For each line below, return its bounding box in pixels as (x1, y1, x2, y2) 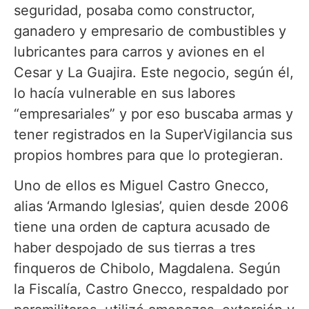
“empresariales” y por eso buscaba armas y (14, 105, 293, 122)
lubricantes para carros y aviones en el (14, 43, 265, 60)
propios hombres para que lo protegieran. (14, 146, 292, 163)
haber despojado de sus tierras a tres (14, 239, 255, 257)
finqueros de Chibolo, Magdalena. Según (14, 260, 281, 277)
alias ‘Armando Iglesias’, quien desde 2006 (14, 198, 288, 215)
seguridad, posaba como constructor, (14, 1, 255, 19)
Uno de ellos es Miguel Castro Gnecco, (14, 177, 269, 195)
